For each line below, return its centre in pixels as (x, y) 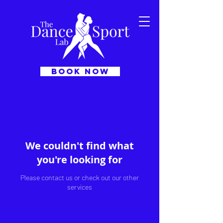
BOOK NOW (80, 71)
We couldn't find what (80, 146)
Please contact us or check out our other (80, 177)
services (80, 187)
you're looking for (80, 160)
